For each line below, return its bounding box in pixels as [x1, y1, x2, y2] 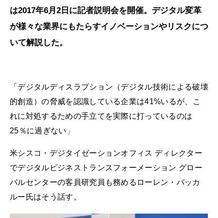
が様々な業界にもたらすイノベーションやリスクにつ [10, 22, 208, 32]
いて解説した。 [10, 38, 68, 48]
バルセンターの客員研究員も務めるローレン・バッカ [10, 178, 200, 186]
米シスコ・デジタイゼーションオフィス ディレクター [10, 148, 202, 157]
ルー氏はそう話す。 [10, 192, 81, 201]
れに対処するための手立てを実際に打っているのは [10, 112, 193, 121]
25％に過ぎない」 [10, 127, 74, 135]
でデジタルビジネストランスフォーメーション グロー [10, 163, 203, 172]
